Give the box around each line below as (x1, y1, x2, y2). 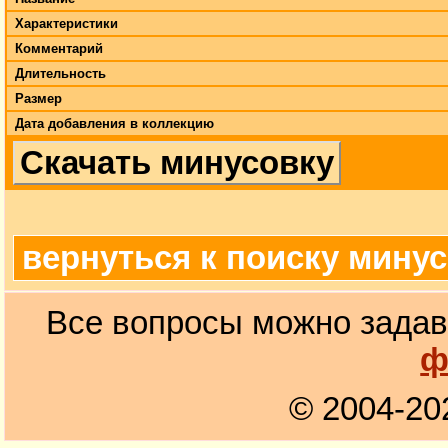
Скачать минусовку (20, 144, 334, 181)
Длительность (15, 65, 106, 81)
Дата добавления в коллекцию (15, 115, 214, 131)
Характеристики (15, 15, 118, 31)
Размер (15, 90, 62, 106)
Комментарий (15, 40, 103, 56)
